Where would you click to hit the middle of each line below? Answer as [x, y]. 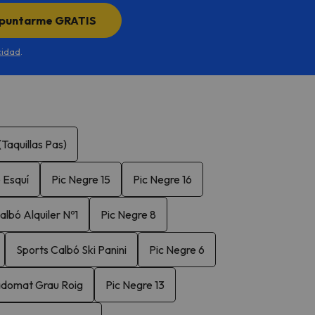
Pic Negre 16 [162, 179]
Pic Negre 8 [128, 214]
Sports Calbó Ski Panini [71, 249]
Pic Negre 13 [135, 284]
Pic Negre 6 [177, 249]
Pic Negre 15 [81, 179]
